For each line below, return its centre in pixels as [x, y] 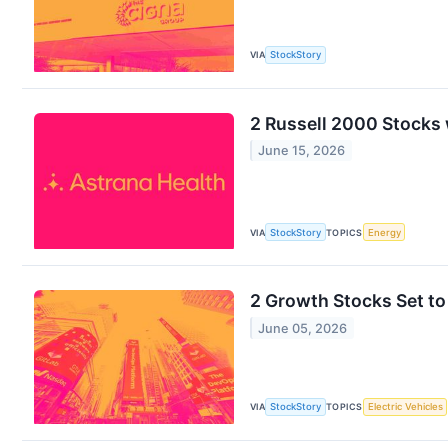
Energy [384, 232]
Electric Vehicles [405, 407]
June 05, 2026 [303, 328]
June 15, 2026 [302, 150]
